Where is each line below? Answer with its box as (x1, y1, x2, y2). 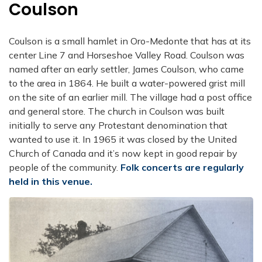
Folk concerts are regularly (120, 161, 244, 174)
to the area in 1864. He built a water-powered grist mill (9, 77, 245, 89)
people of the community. (9, 161, 120, 174)
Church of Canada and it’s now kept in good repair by (9, 147, 237, 160)
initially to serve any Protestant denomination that (9, 119, 227, 132)
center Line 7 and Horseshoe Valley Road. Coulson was (9, 49, 244, 61)
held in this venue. (9, 175, 92, 188)
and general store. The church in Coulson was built (9, 105, 225, 118)
